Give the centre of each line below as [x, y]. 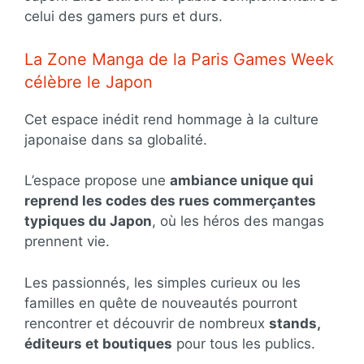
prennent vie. [67, 241]
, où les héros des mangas [238, 221]
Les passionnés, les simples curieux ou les [162, 282]
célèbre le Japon [89, 82]
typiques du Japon [88, 221]
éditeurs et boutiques [98, 343]
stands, [295, 323]
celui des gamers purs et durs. [123, 16]
